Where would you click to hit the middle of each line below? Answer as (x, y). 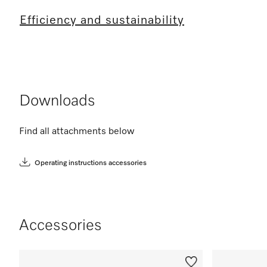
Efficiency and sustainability (102, 20)
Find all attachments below (77, 131)
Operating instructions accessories (91, 163)
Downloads (57, 101)
